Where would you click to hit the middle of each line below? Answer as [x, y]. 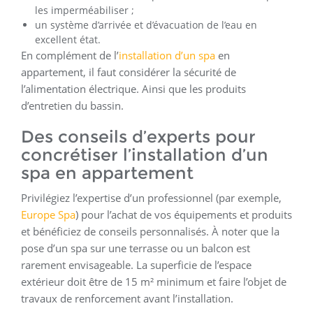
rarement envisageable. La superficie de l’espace [136, 264]
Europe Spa [48, 214]
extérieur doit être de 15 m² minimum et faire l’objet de [154, 281]
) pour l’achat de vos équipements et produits [184, 214]
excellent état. [68, 39]
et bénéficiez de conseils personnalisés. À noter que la [150, 231]
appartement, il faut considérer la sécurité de [129, 72]
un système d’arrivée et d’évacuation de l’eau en [146, 24]
